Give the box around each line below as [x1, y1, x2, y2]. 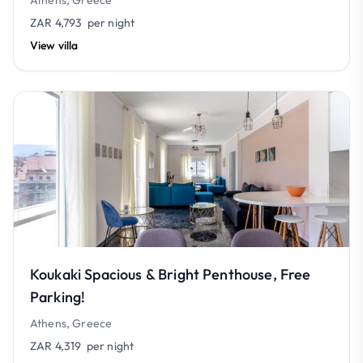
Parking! [30, 288, 86, 306]
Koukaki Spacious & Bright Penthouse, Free [30, 265, 311, 284]
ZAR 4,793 [30, 15, 83, 30]
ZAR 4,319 [30, 339, 82, 353]
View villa [30, 38, 79, 53]
